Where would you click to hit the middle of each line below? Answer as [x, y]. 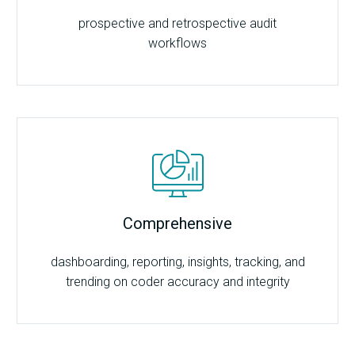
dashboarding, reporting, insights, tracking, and [177, 262]
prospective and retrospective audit [177, 24]
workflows [177, 44]
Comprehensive [177, 224]
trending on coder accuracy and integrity [177, 282]
